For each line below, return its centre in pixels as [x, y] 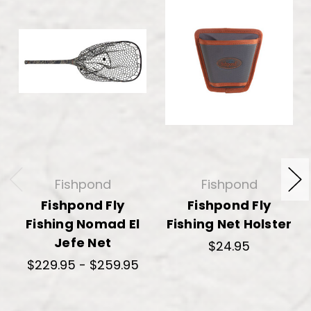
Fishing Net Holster [229, 224]
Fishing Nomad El [83, 224]
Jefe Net [83, 242]
